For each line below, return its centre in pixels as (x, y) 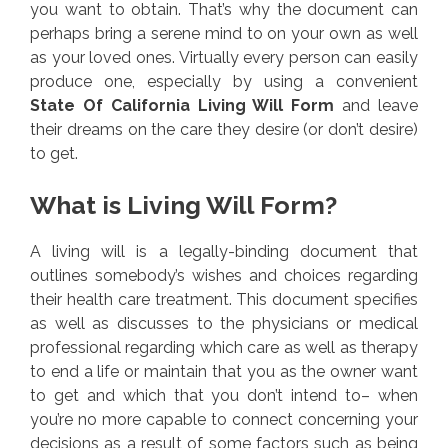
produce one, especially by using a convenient (224, 82)
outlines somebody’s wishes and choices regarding (224, 276)
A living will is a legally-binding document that (224, 252)
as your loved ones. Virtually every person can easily (224, 58)
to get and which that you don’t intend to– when (224, 396)
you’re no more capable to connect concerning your (224, 420)
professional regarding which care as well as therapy (224, 348)
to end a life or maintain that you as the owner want (224, 372)
